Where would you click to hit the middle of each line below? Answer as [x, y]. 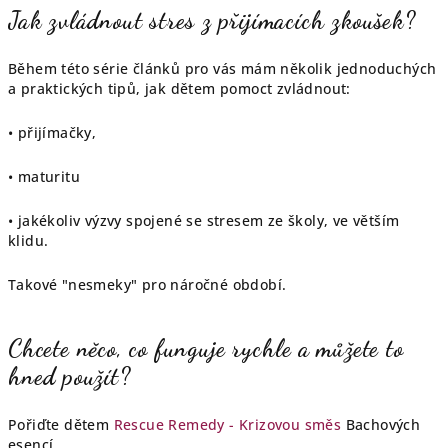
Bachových [381, 424]
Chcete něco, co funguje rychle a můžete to [206, 348]
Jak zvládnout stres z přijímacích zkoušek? [212, 20]
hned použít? [69, 376]
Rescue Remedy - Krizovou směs [227, 424]
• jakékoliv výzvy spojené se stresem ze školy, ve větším [204, 220]
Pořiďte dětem [61, 424]
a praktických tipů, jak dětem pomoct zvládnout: [179, 88]
